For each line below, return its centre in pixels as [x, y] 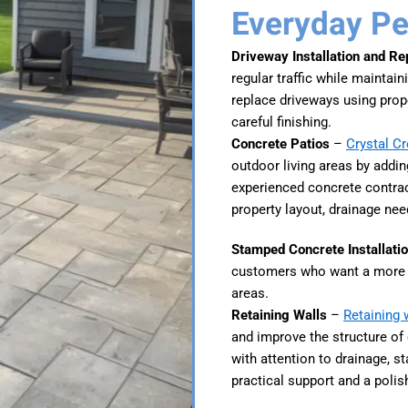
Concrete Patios [280, 143]
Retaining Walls [279, 315]
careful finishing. [281, 122]
